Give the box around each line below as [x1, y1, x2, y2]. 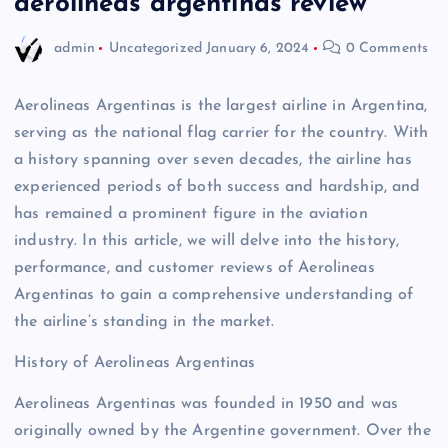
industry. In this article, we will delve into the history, [14, 233, 400, 250]
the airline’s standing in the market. [14, 314, 275, 331]
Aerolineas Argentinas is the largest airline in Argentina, [14, 98, 428, 115]
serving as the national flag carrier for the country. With [14, 125, 429, 142]
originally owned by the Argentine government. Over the [14, 423, 431, 440]
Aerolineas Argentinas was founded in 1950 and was [14, 396, 398, 413]
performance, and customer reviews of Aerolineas [14, 260, 375, 277]
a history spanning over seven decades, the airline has [14, 152, 412, 169]
